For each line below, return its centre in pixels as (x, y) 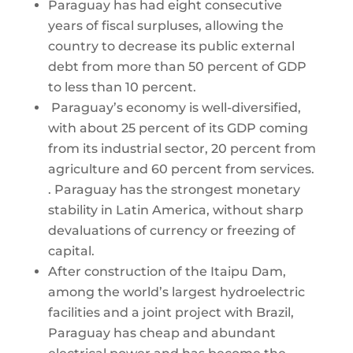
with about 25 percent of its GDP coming (178, 128)
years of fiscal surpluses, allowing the (165, 26)
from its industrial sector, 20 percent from (182, 149)
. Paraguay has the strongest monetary (174, 190)
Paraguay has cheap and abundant (162, 333)
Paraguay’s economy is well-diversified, (174, 108)
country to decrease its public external (171, 46)
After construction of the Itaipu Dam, (167, 272)
